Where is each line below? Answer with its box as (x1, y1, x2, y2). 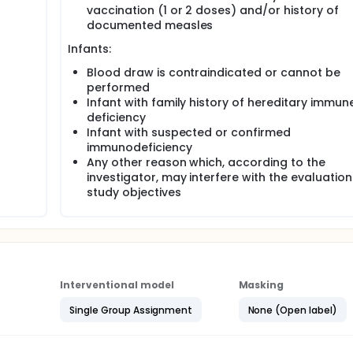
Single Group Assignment (69, 303, 193, 317)
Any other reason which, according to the (87, 154, 325, 170)
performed (87, 80, 150, 95)
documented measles (87, 17, 214, 33)
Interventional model (60, 278, 175, 292)
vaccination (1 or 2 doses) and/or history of (87, 2, 339, 18)
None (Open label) (247, 303, 337, 317)
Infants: (68, 41, 111, 57)
